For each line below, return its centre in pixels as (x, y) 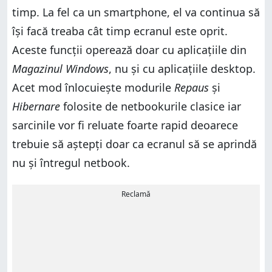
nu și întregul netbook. (71, 162)
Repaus (192, 87)
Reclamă (136, 194)
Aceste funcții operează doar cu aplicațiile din (129, 49)
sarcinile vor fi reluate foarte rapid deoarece (125, 125)
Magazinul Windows (60, 68)
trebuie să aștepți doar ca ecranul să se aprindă (134, 144)
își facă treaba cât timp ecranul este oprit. (120, 31)
